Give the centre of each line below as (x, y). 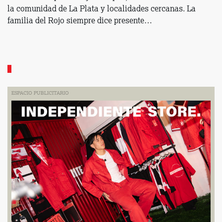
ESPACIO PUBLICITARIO (40, 93)
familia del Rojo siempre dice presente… (81, 21)
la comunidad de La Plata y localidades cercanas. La (102, 9)
